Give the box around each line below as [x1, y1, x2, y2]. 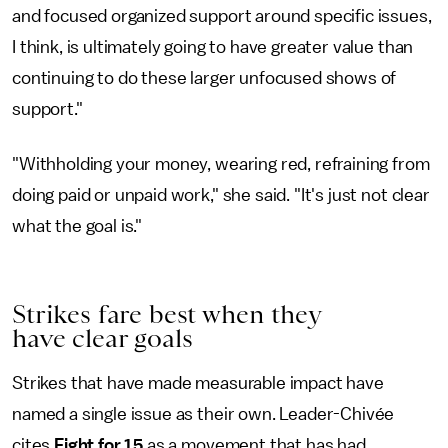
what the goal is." [12, 217, 143, 236]
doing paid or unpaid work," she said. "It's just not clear [12, 186, 430, 205]
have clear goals [12, 323, 193, 354]
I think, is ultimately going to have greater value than [12, 38, 414, 57]
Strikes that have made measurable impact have [12, 374, 384, 393]
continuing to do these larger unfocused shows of [12, 69, 397, 88]
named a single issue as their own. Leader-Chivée [12, 405, 395, 424]
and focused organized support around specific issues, [12, 7, 432, 26]
